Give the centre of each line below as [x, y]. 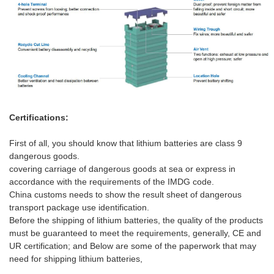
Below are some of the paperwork [156, 246]
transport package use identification [78, 207]
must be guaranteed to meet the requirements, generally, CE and [135, 233]
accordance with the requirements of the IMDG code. [112, 181]
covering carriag [40, 168]
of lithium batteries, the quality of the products [174, 220]
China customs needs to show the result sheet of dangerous [125, 194]
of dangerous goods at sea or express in [156, 168]
